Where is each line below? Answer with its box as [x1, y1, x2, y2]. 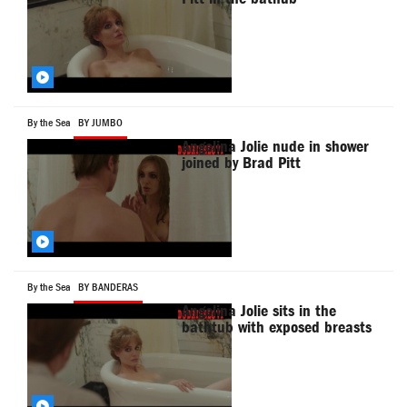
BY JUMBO [78, 116, 123, 130]
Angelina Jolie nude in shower [182, 137, 370, 157]
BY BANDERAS [78, 281, 138, 294]
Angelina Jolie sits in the [182, 302, 337, 322]
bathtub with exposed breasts [182, 318, 372, 338]
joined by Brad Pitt [182, 154, 302, 174]
